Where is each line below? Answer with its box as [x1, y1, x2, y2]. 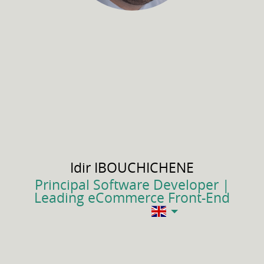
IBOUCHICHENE [94, 158, 194, 177]
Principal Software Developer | [34, 176, 230, 194]
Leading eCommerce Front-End [34, 189, 230, 207]
